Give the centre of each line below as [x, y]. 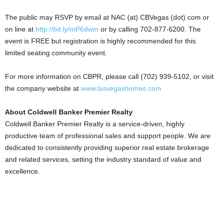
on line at [20, 29]
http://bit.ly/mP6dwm [67, 29]
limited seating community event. [56, 53]
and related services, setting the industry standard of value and [103, 159]
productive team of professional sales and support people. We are [108, 136]
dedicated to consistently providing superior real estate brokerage [107, 147]
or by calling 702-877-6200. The [150, 29]
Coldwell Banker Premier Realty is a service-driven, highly [95, 124]
